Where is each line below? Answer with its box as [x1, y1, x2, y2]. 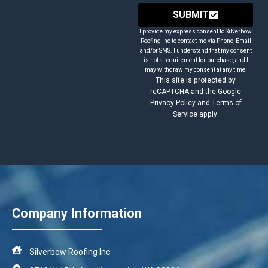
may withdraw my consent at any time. [144, 66, 247, 74]
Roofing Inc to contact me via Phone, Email [140, 37, 251, 45]
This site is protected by [156, 75, 236, 86]
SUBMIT [173, 8, 209, 22]
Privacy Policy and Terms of [150, 98, 242, 108]
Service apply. [172, 109, 219, 120]
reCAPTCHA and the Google [150, 86, 242, 97]
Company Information [12, 206, 142, 221]
